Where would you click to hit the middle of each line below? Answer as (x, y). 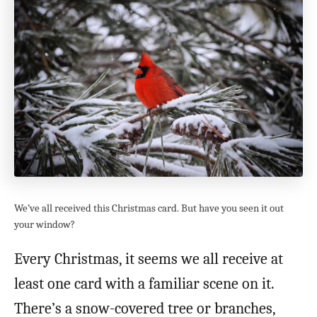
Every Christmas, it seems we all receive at (149, 259)
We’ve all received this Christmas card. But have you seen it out (149, 208)
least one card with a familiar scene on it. (144, 283)
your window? (45, 224)
